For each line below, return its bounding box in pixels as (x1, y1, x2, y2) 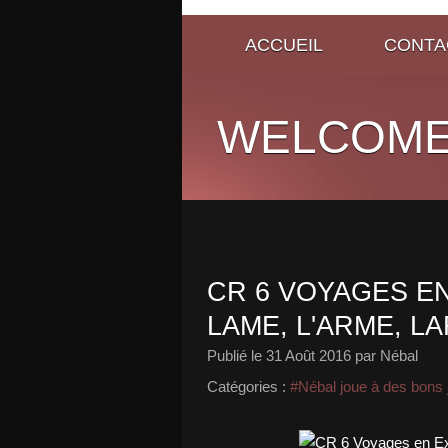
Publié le (207, 347, 266, 364)
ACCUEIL (245, 34, 323, 55)
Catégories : (207, 378, 286, 395)
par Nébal (351, 347, 418, 364)
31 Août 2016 (266, 347, 351, 364)
